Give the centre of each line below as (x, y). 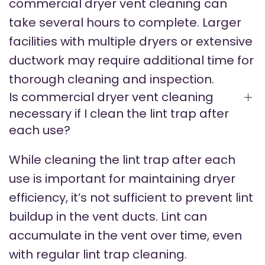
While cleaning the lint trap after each (122, 160)
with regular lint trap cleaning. (98, 255)
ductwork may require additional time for (131, 61)
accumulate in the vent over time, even (125, 236)
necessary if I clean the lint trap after (119, 114)
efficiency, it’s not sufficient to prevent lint (131, 198)
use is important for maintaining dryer (122, 179)
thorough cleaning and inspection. (112, 80)
